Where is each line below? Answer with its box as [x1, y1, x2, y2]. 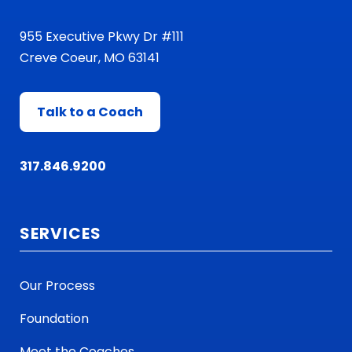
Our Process [20, 276, 95, 295]
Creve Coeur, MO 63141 [20, 48, 159, 67]
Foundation [20, 309, 89, 328]
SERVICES [20, 222, 101, 244]
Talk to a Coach [37, 102, 143, 121]
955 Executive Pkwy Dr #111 [20, 27, 184, 46]
